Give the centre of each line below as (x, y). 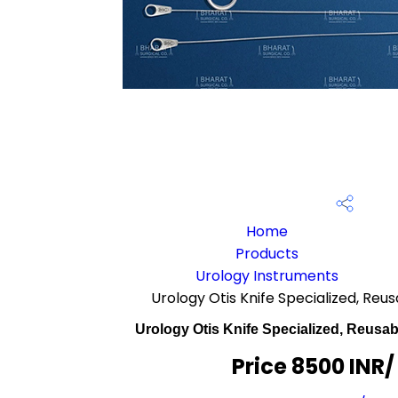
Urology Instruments (267, 276)
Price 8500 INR (308, 366)
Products (267, 254)
